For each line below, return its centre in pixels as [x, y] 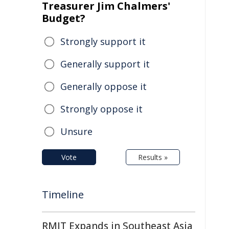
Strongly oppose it [101, 109]
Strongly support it [103, 41]
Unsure [76, 131]
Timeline [63, 194]
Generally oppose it [104, 86]
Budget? [64, 18]
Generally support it [105, 64]
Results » [153, 157]
